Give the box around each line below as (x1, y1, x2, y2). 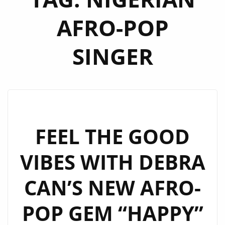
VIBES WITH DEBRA (20, 148, 205, 176)
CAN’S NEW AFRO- (24, 174, 201, 201)
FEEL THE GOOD (35, 123, 190, 150)
